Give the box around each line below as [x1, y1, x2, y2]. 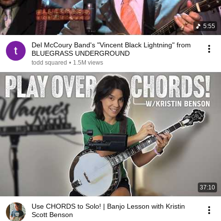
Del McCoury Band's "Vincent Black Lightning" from [32, 41, 191, 49]
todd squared [32, 59, 67, 66]
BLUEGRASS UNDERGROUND [32, 49, 130, 57]
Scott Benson [32, 211, 73, 219]
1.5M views [73, 59, 103, 66]
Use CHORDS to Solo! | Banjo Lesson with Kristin [32, 202, 185, 210]
